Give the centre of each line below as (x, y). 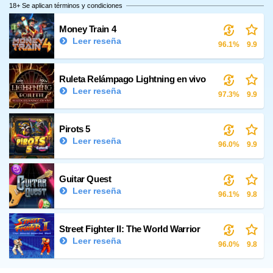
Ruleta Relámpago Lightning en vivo (133, 79)
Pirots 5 (75, 129)
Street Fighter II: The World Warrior (130, 229)
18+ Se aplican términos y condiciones (66, 6)
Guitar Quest (85, 179)
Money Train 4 (88, 29)
